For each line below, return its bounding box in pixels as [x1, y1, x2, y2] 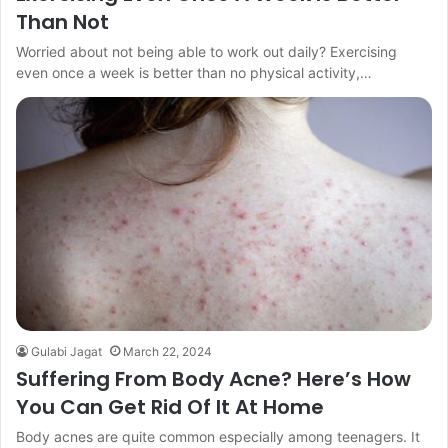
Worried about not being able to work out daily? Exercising [16, 42, 397, 60]
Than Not [16, 7, 109, 36]
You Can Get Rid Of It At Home [16, 393, 324, 422]
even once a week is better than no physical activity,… [16, 63, 372, 81]
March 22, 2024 [123, 344, 212, 360]
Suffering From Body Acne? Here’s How [16, 365, 411, 394]
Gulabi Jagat [31, 344, 102, 360]
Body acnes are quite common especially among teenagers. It [16, 428, 420, 446]
